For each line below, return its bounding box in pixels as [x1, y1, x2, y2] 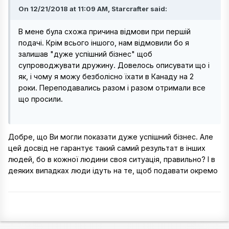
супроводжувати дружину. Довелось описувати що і [18, 61, 210, 70]
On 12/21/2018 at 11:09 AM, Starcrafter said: [18, 5, 167, 13]
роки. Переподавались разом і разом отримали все [18, 83, 205, 92]
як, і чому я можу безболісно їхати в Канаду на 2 [18, 72, 194, 81]
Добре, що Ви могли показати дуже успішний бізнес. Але [8, 132, 213, 142]
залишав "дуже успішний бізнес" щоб [18, 50, 152, 58]
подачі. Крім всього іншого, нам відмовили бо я [18, 38, 189, 47]
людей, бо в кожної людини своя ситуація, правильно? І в [8, 155, 215, 164]
